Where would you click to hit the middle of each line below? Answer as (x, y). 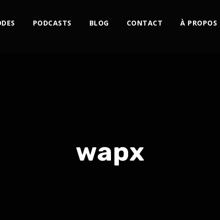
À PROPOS (199, 23)
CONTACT (145, 23)
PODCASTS (52, 23)
